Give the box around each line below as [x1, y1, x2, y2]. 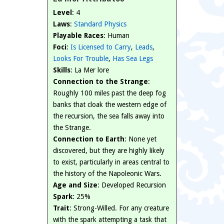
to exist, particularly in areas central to [53, 158, 169, 166]
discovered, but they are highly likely [53, 146, 164, 154]
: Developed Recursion [97, 181, 166, 189]
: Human [103, 31, 129, 39]
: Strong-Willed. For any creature [69, 204, 169, 212]
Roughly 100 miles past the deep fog [53, 89, 166, 97]
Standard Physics [74, 20, 126, 28]
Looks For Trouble [53, 54, 108, 62]
